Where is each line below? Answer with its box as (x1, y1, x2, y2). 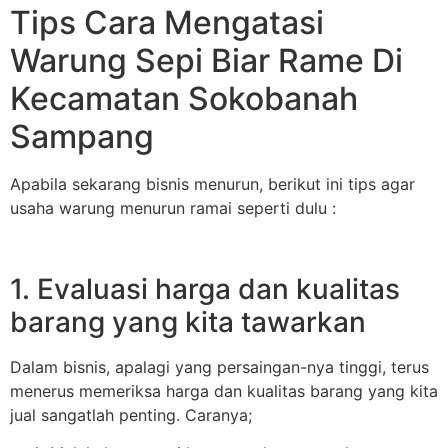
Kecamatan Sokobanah (10, 78, 358, 118)
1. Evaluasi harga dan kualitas (10, 271, 400, 306)
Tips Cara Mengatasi (10, 2, 324, 42)
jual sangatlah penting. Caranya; (10, 404, 252, 425)
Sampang (10, 116, 154, 156)
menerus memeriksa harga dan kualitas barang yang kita (10, 380, 438, 401)
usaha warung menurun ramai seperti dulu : (10, 197, 336, 218)
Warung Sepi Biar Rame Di (10, 40, 403, 80)
